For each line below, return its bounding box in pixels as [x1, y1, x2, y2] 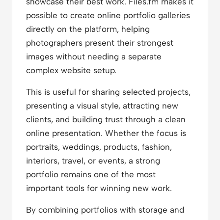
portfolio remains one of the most [26, 169, 156, 179]
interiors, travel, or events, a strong [26, 155, 160, 165]
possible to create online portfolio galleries [26, 10, 190, 20]
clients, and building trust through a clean [26, 114, 186, 124]
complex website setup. [26, 65, 116, 75]
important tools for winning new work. [26, 183, 172, 193]
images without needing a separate [26, 51, 162, 61]
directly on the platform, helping [26, 24, 150, 34]
